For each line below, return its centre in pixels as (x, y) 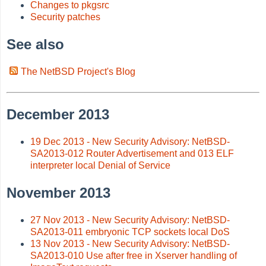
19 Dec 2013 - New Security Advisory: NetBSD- (130, 141)
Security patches (66, 17)
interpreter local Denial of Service (101, 165)
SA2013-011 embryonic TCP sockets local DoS (130, 232)
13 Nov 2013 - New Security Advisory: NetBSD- (130, 243)
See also (36, 44)
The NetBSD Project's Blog (78, 71)
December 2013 (58, 114)
